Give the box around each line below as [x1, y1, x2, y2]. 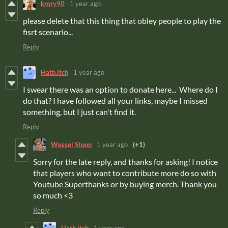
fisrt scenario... [23, 26, 73, 37]
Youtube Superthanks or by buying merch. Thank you [33, 179, 217, 189]
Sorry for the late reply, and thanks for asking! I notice [33, 156, 218, 166]
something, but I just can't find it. [23, 106, 136, 117]
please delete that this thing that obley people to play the [23, 15, 221, 25]
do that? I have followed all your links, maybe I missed [23, 95, 208, 105]
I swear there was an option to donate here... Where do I [23, 84, 218, 94]
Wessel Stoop [51, 140, 92, 149]
